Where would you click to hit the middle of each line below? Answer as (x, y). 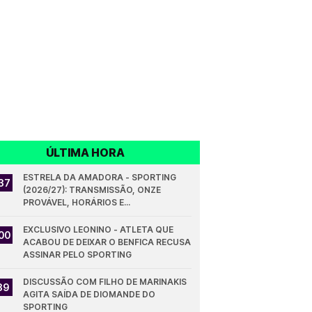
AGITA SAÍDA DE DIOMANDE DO (89, 294)
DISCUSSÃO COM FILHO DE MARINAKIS (105, 282)
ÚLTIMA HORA (86, 153)
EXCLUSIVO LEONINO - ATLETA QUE (99, 229)
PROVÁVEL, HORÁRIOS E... (77, 202)
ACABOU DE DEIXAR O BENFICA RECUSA (107, 242)
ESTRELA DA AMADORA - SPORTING (100, 177)
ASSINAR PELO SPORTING (78, 255)
